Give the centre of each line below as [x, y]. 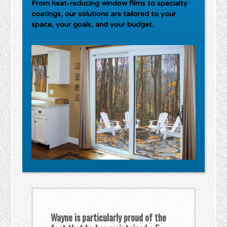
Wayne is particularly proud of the [109, 218]
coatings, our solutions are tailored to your [104, 14]
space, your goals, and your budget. [93, 24]
